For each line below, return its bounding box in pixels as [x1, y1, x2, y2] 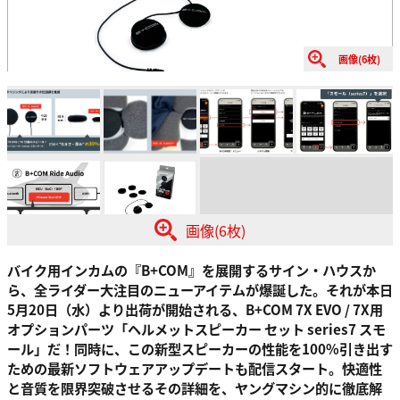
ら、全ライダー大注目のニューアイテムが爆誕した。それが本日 [7, 279, 393, 300]
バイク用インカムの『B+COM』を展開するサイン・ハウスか [7, 260, 376, 280]
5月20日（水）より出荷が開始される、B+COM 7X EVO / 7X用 [7, 299, 383, 320]
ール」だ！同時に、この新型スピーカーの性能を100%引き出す [7, 338, 393, 359]
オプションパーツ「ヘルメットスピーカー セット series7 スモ [7, 319, 386, 339]
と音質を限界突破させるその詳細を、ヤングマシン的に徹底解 [7, 378, 382, 398]
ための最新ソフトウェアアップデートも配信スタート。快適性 [7, 358, 382, 379]
